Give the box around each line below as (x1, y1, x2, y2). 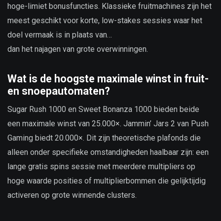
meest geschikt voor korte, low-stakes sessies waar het (7, 15, 202, 25)
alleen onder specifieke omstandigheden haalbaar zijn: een (7, 147, 209, 157)
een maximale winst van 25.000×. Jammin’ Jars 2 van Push (7, 118, 209, 128)
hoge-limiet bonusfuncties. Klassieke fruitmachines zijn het (7, 1, 212, 11)
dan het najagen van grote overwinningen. (7, 44, 148, 54)
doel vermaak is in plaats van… (7, 30, 112, 39)
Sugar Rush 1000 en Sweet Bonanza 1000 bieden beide (7, 104, 199, 114)
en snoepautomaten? (7, 84, 110, 97)
